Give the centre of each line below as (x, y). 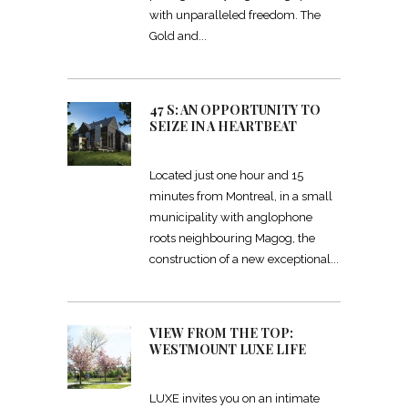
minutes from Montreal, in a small (241, 197)
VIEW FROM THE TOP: (221, 333)
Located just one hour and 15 (226, 176)
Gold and (174, 36)
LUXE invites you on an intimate (235, 399)
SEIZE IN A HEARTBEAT (223, 127)
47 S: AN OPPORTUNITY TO (235, 110)
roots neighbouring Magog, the (232, 239)
